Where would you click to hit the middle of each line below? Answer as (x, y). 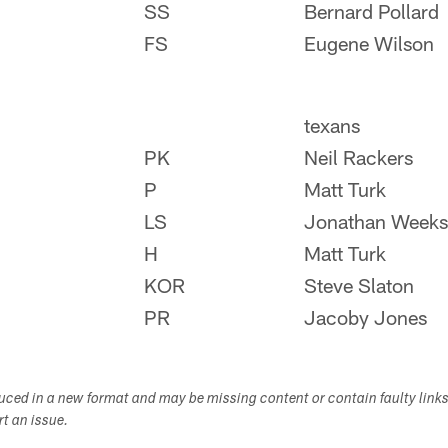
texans (332, 125)
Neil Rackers (358, 157)
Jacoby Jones (365, 317)
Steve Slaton (359, 285)
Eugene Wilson (369, 43)
